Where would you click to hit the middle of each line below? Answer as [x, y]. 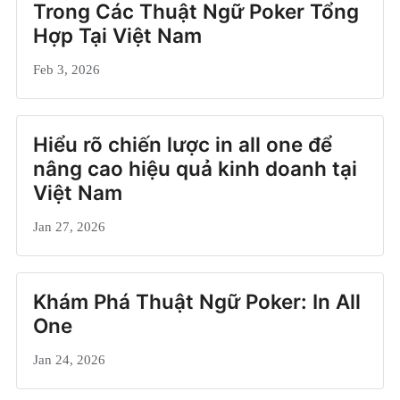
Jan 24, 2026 [69, 359]
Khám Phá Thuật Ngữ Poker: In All [197, 301]
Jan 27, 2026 [69, 226]
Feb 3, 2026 [67, 69]
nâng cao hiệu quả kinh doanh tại [195, 168]
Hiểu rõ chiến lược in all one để [183, 144]
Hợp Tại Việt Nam [117, 35]
